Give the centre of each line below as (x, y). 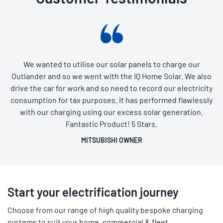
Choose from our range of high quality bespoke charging (105, 210)
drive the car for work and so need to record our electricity (111, 88)
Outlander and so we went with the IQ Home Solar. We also (111, 76)
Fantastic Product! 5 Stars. (111, 124)
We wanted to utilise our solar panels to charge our (111, 64)
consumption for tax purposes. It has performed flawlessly (111, 100)
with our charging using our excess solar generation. (111, 112)
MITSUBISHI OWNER (111, 140)
